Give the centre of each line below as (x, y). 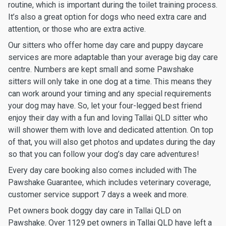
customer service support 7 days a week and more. (98, 194)
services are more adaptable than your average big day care (113, 57)
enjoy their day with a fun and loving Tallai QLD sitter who (108, 118)
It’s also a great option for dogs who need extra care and (107, 17)
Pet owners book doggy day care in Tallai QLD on (95, 211)
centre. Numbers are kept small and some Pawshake (101, 69)
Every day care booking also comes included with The (102, 170)
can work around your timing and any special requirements (110, 94)
